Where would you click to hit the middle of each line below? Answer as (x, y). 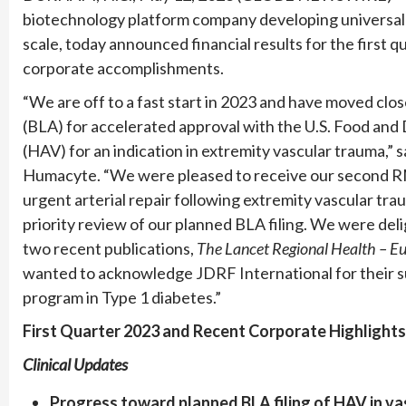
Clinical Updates (75, 364)
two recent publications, (110, 248)
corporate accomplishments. (123, 68)
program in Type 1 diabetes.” (122, 297)
